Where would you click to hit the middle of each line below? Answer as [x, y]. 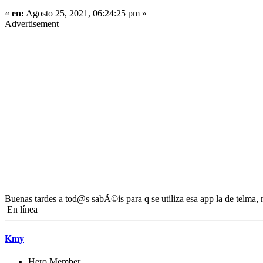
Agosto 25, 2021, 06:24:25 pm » [85, 14]
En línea [21, 210]
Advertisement [32, 24]
